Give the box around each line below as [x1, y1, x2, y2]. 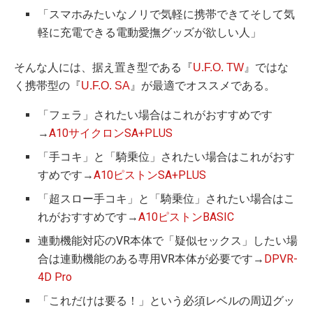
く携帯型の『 [14, 80, 81, 92]
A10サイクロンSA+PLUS [49, 126, 173, 140]
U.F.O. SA [81, 80, 130, 92]
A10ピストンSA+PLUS [94, 168, 207, 182]
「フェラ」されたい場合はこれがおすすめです [38, 108, 273, 122]
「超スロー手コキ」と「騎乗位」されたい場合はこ [38, 192, 296, 206]
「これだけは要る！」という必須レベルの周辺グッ [38, 294, 296, 308]
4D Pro [38, 270, 73, 284]
